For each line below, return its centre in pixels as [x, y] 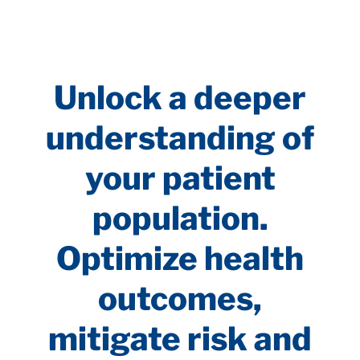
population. [180, 219]
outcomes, [180, 299]
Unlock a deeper [180, 98]
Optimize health [180, 259]
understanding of [180, 138]
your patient [180, 178]
